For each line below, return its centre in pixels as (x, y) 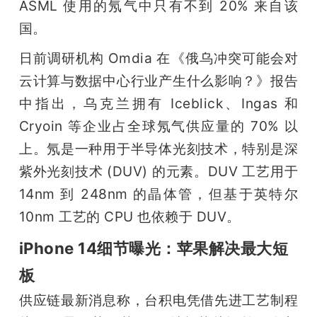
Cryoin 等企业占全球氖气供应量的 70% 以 (158, 126)
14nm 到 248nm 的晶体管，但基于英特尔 (158, 194)
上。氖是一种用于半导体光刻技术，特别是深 (158, 148)
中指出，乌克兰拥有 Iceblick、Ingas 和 (158, 103)
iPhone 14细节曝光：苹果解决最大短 (154, 248)
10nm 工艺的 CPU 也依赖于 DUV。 (129, 216)
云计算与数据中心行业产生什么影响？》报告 (158, 80)
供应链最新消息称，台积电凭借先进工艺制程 (158, 300)
